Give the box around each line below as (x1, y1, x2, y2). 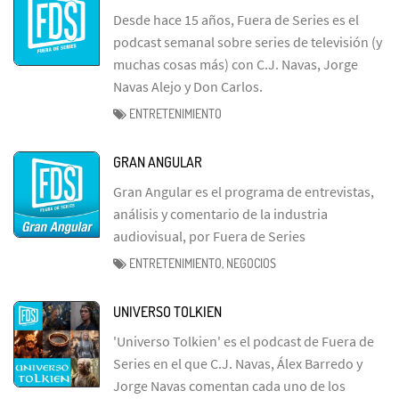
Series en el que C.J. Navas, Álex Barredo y (113, 354, 362, 372)
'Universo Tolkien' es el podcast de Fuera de (113, 331, 374, 350)
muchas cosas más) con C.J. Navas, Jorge (113, 54, 358, 73)
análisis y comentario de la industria (113, 204, 328, 223)
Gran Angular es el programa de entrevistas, (113, 182, 374, 200)
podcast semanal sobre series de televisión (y (113, 32, 382, 51)
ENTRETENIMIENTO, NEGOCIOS (129, 255, 277, 271)
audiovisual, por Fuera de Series (113, 226, 305, 245)
